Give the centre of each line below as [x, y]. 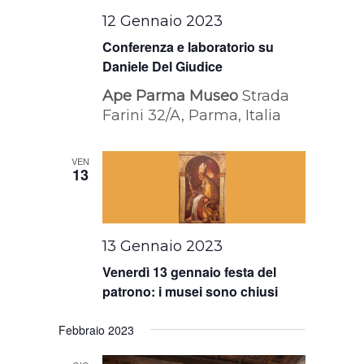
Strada [266, 95]
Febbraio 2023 [97, 329]
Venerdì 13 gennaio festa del [190, 271]
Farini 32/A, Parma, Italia [192, 115]
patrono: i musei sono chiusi [191, 291]
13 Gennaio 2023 [163, 246]
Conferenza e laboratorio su [188, 46]
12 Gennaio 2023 [163, 21]
